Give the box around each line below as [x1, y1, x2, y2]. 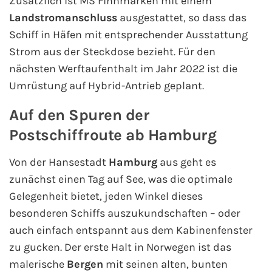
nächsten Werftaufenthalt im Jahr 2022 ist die [9, 62, 237, 76]
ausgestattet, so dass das [117, 11, 246, 25]
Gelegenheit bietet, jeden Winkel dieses [9, 189, 203, 203]
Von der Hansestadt [9, 155, 109, 169]
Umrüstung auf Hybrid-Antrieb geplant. [9, 79, 204, 93]
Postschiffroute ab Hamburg [9, 126, 216, 145]
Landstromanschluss [9, 11, 117, 25]
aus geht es [157, 155, 216, 169]
